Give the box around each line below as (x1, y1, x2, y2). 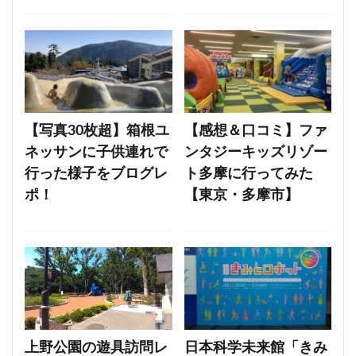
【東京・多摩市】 (184, 188, 299, 203)
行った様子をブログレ (25, 167, 168, 182)
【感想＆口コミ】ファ (184, 124, 327, 139)
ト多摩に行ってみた (184, 167, 313, 182)
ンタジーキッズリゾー (184, 145, 327, 161)
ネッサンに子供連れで (25, 145, 168, 161)
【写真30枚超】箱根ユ (25, 124, 169, 139)
